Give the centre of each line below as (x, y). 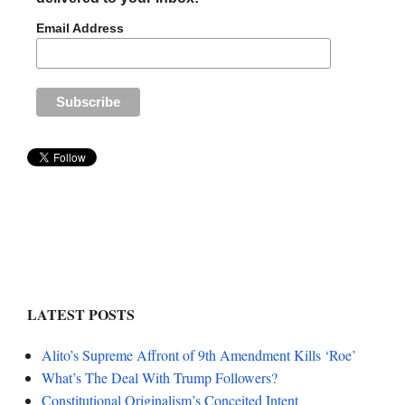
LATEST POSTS (81, 314)
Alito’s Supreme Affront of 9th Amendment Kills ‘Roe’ (199, 355)
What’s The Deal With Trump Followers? (160, 378)
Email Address (80, 28)
